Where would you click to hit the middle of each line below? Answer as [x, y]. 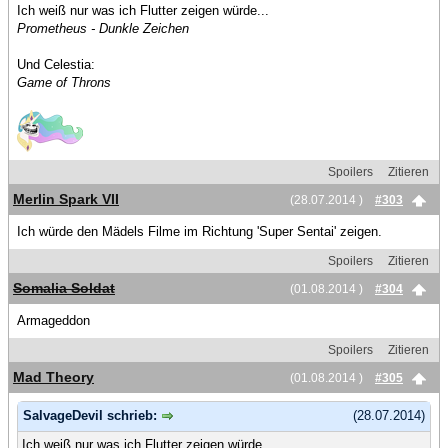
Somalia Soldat [64, 288]
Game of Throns [64, 82]
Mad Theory [53, 377]
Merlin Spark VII [66, 199]
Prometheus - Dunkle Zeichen [103, 28]
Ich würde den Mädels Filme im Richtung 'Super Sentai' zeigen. [199, 231]
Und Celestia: [56, 64]
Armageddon [53, 320]
